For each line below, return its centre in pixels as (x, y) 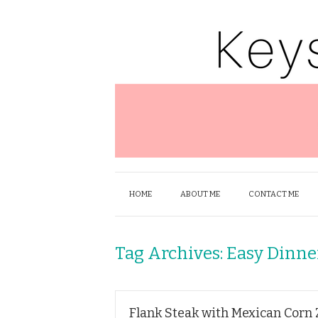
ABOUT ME (200, 194)
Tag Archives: (171, 253)
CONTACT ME (274, 194)
